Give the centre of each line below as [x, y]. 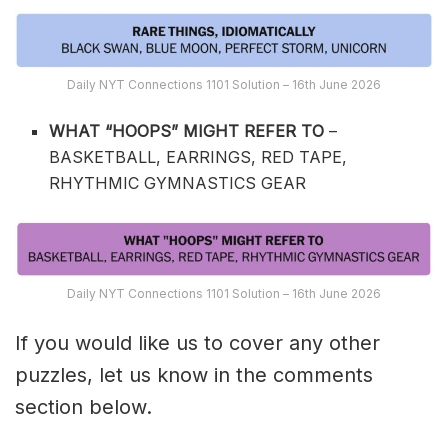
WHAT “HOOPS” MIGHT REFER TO [189, 130]
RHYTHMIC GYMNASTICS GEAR [178, 182]
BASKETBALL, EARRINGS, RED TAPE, [198, 156]
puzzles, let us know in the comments [194, 375]
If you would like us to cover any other [197, 343]
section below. [83, 407]
